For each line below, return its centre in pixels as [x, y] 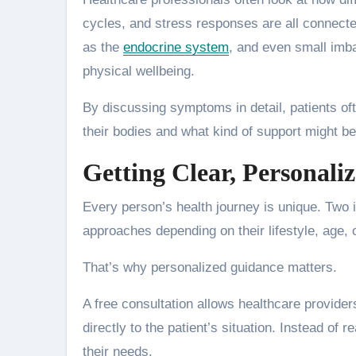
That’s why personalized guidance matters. [210, 267]
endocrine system [176, 47]
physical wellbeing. [139, 71]
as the [103, 47]
